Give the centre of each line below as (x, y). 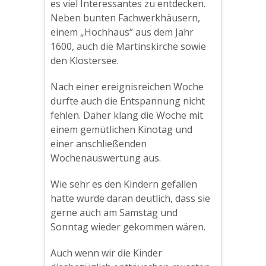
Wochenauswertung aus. (106, 158)
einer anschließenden (99, 144)
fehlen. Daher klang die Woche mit (127, 115)
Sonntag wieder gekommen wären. (128, 227)
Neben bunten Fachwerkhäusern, (125, 18)
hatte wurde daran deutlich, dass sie (130, 198)
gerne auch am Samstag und (114, 213)
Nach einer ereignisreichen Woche (127, 87)
